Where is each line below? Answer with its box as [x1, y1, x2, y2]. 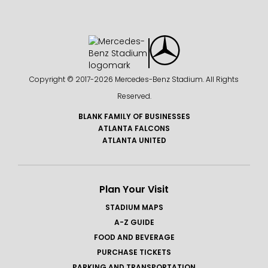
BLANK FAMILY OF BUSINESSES [78, 111, 190, 122]
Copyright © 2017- [29, 74, 94, 85]
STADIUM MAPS [105, 202, 163, 213]
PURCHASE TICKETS [97, 247, 171, 258]
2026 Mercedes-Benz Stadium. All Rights [94, 74, 239, 85]
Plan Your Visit [99, 182, 169, 197]
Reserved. [117, 91, 151, 102]
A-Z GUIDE [114, 217, 154, 228]
